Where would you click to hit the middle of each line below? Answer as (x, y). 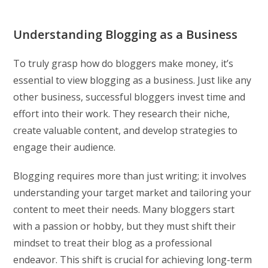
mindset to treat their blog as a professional (113, 243)
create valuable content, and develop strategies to (126, 130)
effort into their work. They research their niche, (122, 113)
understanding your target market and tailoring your (133, 192)
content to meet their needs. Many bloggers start (124, 209)
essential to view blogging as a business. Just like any (133, 80)
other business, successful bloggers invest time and (130, 97)
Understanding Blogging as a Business (126, 34)
